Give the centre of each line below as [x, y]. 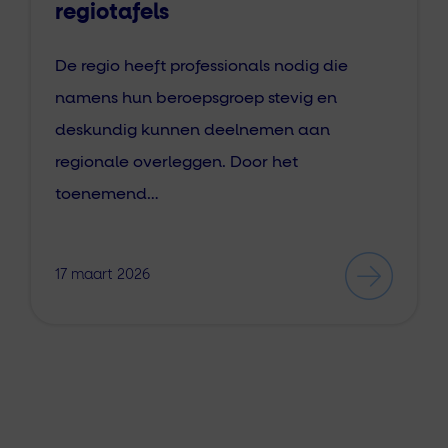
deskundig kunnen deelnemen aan [192, 129]
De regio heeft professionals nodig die [201, 65]
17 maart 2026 [102, 275]
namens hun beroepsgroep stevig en [196, 97]
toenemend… [107, 193]
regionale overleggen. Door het [176, 161]
